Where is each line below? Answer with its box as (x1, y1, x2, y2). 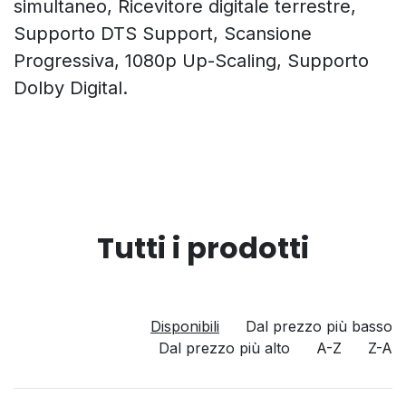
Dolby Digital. (14, 77, 128, 99)
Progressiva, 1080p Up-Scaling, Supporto (14, 50, 369, 72)
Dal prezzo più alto (159, 339, 290, 357)
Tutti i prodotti (97, 227, 309, 268)
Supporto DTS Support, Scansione (14, 23, 312, 44)
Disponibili (150, 317, 219, 335)
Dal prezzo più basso (246, 317, 392, 335)
